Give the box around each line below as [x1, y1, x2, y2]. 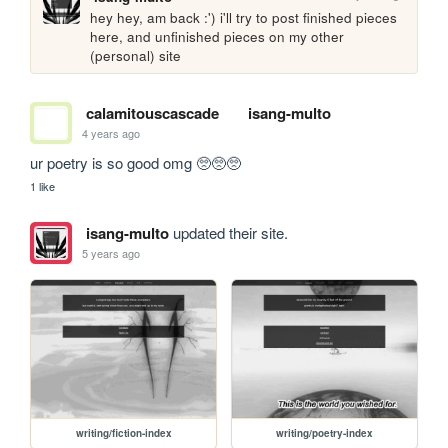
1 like [30, 177, 56, 194]
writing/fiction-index [75, 426, 172, 441]
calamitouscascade [85, 101, 219, 124]
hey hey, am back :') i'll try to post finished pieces [90, 8, 398, 28]
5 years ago [82, 245, 141, 262]
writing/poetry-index [276, 426, 374, 441]
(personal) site [90, 46, 182, 66]
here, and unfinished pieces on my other [90, 27, 345, 47]
